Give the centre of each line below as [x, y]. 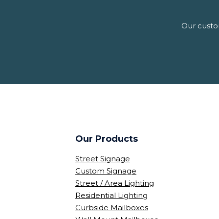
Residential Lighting [111, 196]
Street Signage [103, 159]
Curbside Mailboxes [112, 208]
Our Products [107, 139]
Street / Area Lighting [115, 183]
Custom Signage [106, 171]
